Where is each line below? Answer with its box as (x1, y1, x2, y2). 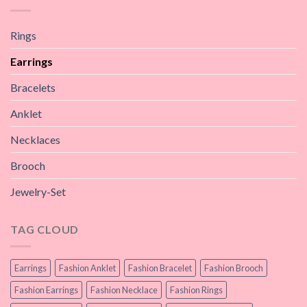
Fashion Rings (170, 284, 223, 295)
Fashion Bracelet (128, 262, 192, 273)
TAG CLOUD (10, 223, 79, 236)
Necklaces (10, 133, 60, 147)
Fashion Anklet (59, 262, 116, 273)
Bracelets (10, 81, 56, 95)
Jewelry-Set (10, 185, 66, 199)
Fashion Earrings (14, 284, 78, 295)
